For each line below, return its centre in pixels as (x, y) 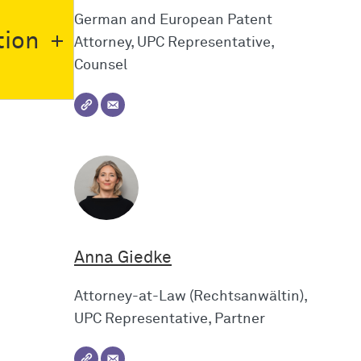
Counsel (101, 65)
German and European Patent (173, 20)
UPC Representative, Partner (170, 320)
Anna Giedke (123, 257)
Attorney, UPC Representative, (174, 42)
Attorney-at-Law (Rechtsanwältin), (191, 297)
